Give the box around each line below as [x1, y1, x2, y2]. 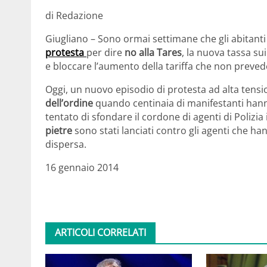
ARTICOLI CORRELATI [55, 225, 146, 239]
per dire [86, 45, 125, 59]
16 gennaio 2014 [45, 160, 119, 174]
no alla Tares [125, 45, 182, 59]
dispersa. [45, 137, 86, 151]
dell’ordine [45, 96, 95, 110]
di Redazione [45, 8, 103, 22]
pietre [45, 123, 72, 137]
